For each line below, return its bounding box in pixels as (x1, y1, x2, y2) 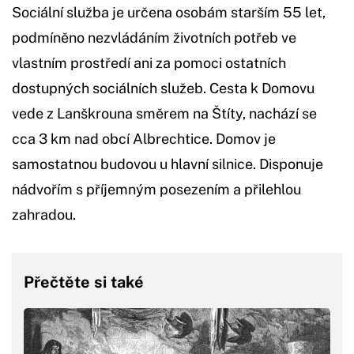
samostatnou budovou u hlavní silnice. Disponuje (12, 155, 323, 172)
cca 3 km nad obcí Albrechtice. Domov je (12, 130, 276, 147)
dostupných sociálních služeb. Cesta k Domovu (12, 79, 314, 96)
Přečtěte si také (24, 272, 144, 292)
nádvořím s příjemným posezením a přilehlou (12, 180, 301, 198)
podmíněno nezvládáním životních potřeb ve (12, 28, 296, 46)
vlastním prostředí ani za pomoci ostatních (12, 54, 286, 71)
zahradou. (12, 205, 76, 223)
